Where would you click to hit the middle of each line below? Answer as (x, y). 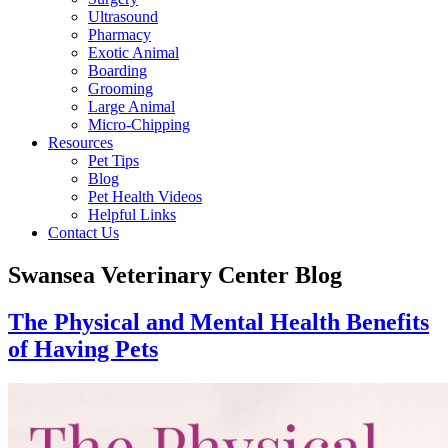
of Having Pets (83, 348)
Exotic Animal (133, 52)
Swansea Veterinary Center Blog (175, 274)
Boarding (117, 70)
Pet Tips (113, 160)
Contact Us (83, 232)
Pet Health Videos (145, 196)
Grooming (120, 88)
